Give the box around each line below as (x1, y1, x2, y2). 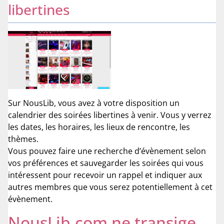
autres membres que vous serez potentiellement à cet (8, 181, 212, 193)
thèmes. (8, 133, 38, 145)
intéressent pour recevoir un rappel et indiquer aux (8, 169, 202, 181)
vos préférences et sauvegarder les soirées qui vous (8, 157, 203, 169)
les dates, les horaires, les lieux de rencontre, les (8, 121, 190, 133)
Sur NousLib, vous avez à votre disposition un (8, 97, 179, 109)
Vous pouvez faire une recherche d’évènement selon (8, 145, 206, 157)
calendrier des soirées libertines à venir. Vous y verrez (8, 109, 211, 121)
